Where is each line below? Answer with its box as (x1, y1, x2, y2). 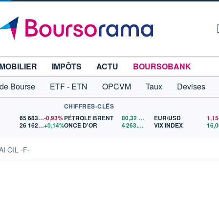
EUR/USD (153, 113, 181, 122)
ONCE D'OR (64, 121, 97, 130)
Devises (177, 81, 205, 92)
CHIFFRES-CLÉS (64, 102, 114, 110)
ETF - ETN (50, 81, 88, 92)
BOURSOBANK (133, 61, 191, 72)
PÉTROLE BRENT (64, 113, 113, 122)
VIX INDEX (153, 121, 183, 130)
